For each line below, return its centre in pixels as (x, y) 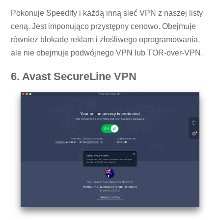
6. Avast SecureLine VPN (74, 77)
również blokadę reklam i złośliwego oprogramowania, (106, 39)
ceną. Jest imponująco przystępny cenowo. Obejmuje (104, 26)
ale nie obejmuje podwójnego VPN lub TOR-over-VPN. (107, 53)
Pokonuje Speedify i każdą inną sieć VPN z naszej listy (107, 13)
